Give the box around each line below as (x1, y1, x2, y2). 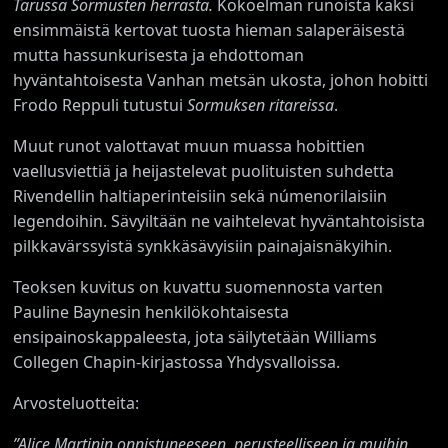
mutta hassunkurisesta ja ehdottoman (13, 43, 305, 66)
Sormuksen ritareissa (187, 93, 335, 116)
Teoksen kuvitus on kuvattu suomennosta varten (13, 275, 384, 298)
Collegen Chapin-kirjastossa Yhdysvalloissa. (13, 350, 341, 373)
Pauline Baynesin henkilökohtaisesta (13, 300, 290, 323)
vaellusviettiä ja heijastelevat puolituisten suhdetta (13, 159, 395, 182)
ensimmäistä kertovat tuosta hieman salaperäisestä (13, 18, 406, 41)
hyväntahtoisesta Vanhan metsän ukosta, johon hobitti (13, 68, 429, 91)
